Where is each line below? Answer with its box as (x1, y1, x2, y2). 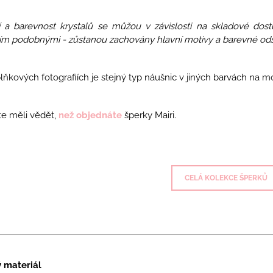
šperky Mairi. (124, 109, 176, 121)
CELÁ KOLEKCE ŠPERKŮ (185, 173, 268, 182)
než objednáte (58, 109, 122, 121)
